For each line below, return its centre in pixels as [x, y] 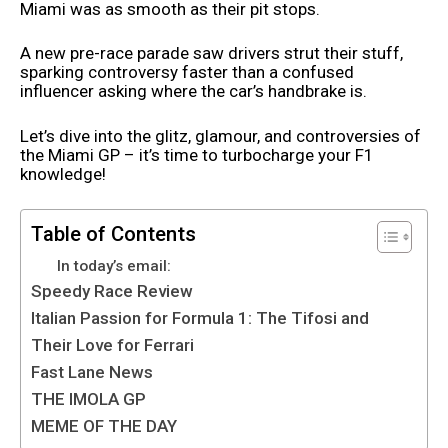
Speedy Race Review [112, 291]
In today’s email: [113, 266]
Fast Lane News [92, 372]
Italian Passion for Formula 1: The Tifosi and [200, 318]
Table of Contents [113, 234]
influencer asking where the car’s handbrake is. [193, 91]
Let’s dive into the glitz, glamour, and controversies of [220, 135]
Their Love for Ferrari [112, 345]
